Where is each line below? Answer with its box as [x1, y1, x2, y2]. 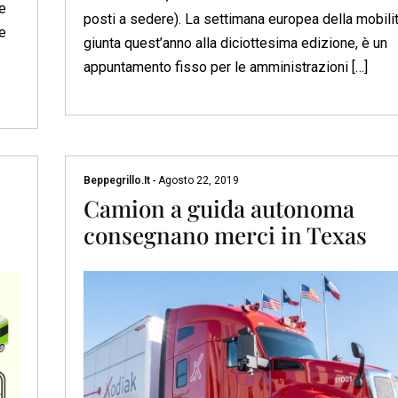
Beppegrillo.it [83, 173, 153, 187]
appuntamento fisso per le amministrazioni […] [83, 58, 368, 76]
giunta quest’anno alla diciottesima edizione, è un [83, 34, 387, 52]
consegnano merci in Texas [83, 219, 367, 251]
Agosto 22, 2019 [155, 173, 239, 187]
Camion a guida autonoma [83, 192, 354, 224]
